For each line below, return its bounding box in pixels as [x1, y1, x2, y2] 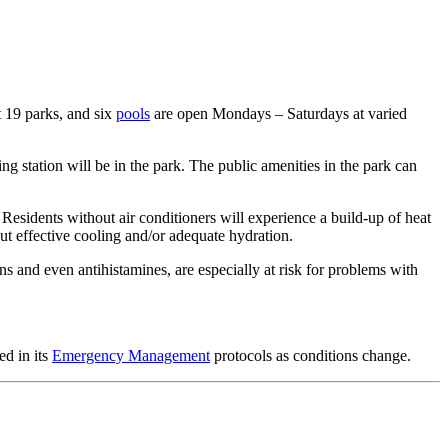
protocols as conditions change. [210, 346, 411, 364]
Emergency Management [52, 346, 210, 364]
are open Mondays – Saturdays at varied [150, 104, 407, 122]
